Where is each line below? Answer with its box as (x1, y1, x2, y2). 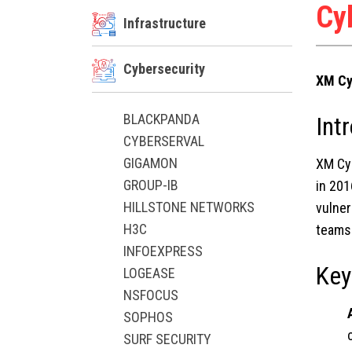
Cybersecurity (123, 60, 205, 78)
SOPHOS (123, 308, 173, 325)
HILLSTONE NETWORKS (123, 198, 255, 215)
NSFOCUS (123, 286, 178, 303)
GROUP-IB (123, 176, 178, 193)
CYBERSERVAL (123, 132, 204, 149)
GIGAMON (123, 154, 178, 171)
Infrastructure (123, 15, 206, 31)
